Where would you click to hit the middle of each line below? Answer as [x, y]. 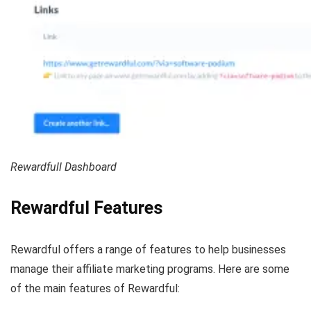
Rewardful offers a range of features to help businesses [148, 250]
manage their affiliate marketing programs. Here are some [150, 269]
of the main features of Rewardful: [95, 289]
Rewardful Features [86, 208]
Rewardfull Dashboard [64, 167]
